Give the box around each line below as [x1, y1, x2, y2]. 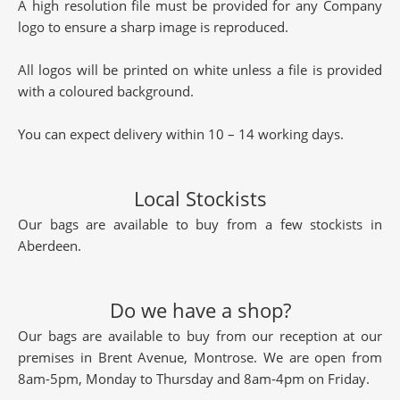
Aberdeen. [18, 237, 81, 254]
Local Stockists [133, 185, 267, 212]
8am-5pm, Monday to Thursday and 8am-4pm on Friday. [18, 370, 370, 387]
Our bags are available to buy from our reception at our [18, 327, 382, 345]
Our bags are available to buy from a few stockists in [18, 215, 382, 233]
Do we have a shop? [109, 296, 291, 323]
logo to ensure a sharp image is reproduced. [18, 18, 288, 36]
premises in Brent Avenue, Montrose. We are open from [18, 348, 382, 366]
